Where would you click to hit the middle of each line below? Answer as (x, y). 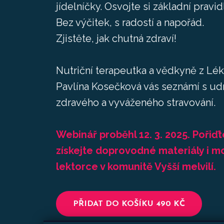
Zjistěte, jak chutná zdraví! (116, 38)
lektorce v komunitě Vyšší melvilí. (136, 166)
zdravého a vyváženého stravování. (136, 102)
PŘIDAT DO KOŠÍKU (113, 204)
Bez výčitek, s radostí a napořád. (130, 22)
